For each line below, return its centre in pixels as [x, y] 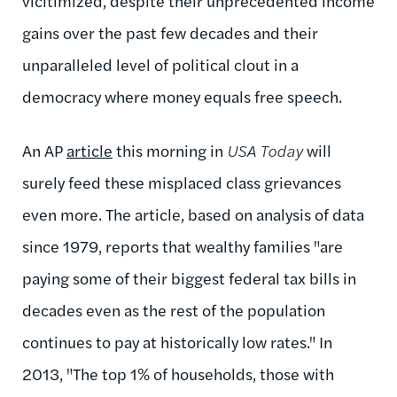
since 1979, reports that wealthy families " [171, 245]
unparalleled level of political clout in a [160, 64]
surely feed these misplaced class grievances [182, 182]
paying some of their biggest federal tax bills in [189, 277]
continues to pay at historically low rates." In [177, 341]
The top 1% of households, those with [203, 373]
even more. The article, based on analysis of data [193, 214]
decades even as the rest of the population [174, 309]
